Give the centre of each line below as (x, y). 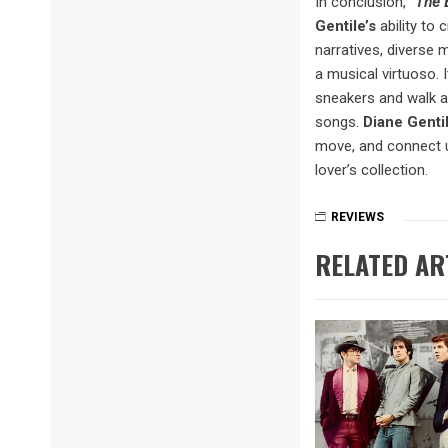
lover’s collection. (371, 169)
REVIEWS (357, 216)
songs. (339, 121)
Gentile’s (347, 25)
